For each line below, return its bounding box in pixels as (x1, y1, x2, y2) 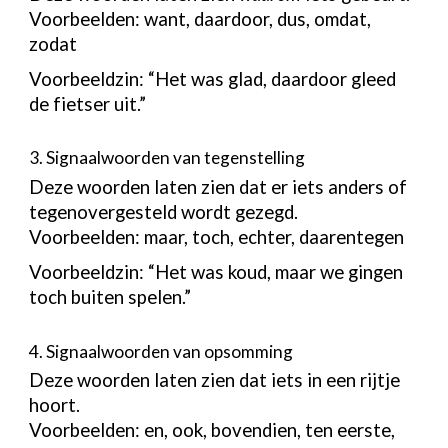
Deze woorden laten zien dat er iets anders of (29, 175, 408, 198)
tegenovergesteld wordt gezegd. (29, 200, 299, 223)
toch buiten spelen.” (29, 286, 192, 309)
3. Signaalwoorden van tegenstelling (29, 147, 306, 169)
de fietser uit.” (29, 93, 147, 116)
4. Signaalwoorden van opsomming (29, 340, 294, 362)
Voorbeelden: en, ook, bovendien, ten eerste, (29, 419, 396, 442)
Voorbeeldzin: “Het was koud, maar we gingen (29, 261, 404, 284)
